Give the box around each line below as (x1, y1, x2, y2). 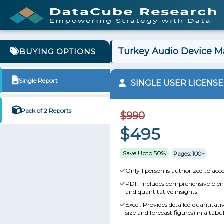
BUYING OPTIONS (19, 47, 96, 56)
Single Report (19, 76, 58, 84)
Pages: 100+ (173, 150, 205, 157)
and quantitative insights (125, 188, 197, 195)
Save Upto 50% (123, 149, 166, 157)
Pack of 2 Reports (21, 106, 71, 114)
